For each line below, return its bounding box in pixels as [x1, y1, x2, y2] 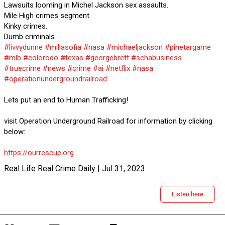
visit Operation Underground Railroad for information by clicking [4, 117, 212, 126]
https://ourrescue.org [4, 148, 74, 157]
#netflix [105, 64, 130, 73]
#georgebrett [85, 53, 129, 62]
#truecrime [4, 64, 41, 73]
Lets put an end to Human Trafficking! [4, 95, 128, 104]
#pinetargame [164, 43, 211, 52]
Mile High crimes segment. [4, 11, 91, 20]
